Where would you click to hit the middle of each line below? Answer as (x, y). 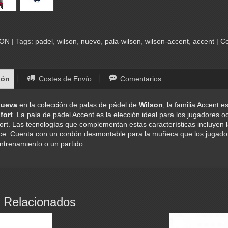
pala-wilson (123, 41)
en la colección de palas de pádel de (79, 105)
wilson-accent (167, 41)
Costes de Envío (64, 79)
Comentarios (140, 79)
